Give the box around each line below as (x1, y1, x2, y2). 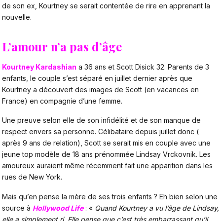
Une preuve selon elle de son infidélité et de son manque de (2, 116, 201, 125)
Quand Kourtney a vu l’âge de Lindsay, (95, 204, 219, 213)
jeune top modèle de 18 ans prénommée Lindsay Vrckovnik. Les (2, 150, 211, 159)
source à (2, 204, 33, 213)
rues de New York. (2, 173, 62, 182)
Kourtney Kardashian (2, 62, 76, 71)
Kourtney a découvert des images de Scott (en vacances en (2, 85, 199, 94)
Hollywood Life (33, 204, 83, 213)
